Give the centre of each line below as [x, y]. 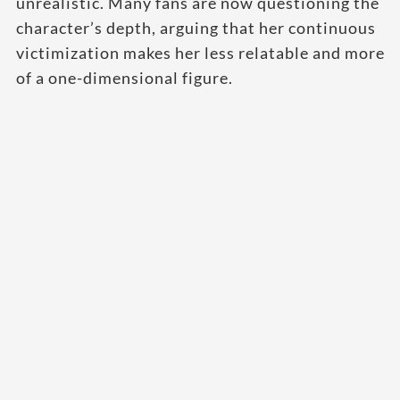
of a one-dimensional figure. [125, 77]
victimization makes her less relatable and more [200, 52]
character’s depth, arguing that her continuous [196, 27]
